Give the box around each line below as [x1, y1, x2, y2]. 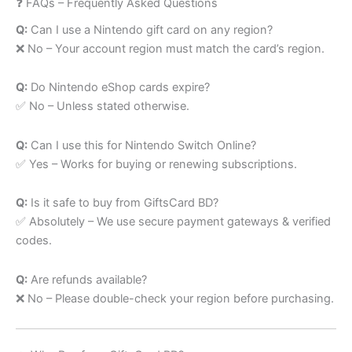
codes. [16, 233, 52, 248]
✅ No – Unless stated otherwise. [16, 99, 189, 114]
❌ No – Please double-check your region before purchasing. [16, 291, 334, 306]
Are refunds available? [27, 272, 147, 287]
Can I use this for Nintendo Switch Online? [27, 137, 256, 152]
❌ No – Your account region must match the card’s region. [16, 41, 324, 56]
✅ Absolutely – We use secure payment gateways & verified [16, 214, 331, 229]
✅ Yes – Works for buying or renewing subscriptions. [16, 156, 297, 171]
